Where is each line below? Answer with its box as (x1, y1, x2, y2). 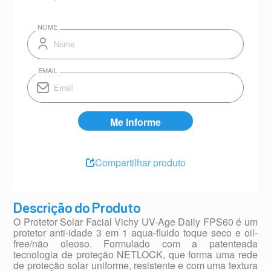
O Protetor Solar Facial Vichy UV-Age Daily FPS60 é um (13, 215, 258, 229)
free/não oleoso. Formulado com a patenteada (13, 237, 258, 251)
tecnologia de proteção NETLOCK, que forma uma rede (13, 247, 258, 262)
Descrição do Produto (13, 203, 141, 216)
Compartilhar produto (95, 155, 186, 169)
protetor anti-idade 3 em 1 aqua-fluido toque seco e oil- (13, 226, 258, 240)
